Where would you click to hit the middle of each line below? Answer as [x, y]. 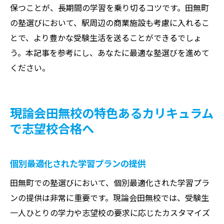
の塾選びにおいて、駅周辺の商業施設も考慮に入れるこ [110, 22]
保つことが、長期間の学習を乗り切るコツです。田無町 [109, 7]
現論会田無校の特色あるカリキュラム [112, 112]
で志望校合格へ [52, 128]
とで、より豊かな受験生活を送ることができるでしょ [106, 37]
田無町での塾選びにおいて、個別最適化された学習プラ [110, 182]
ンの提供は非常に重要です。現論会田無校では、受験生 [109, 197]
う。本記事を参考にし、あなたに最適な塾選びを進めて [110, 52]
